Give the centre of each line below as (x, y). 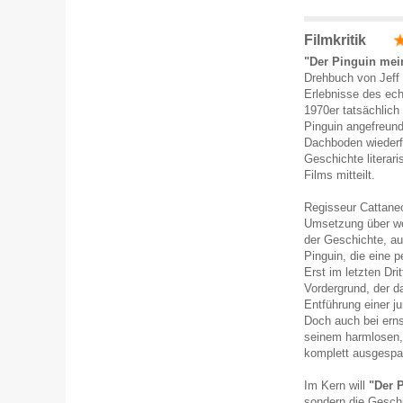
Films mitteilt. (340, 175)
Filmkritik (335, 40)
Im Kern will (336, 385)
